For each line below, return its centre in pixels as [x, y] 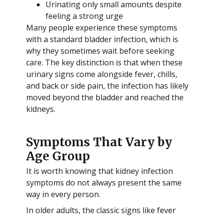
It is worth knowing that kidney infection [99, 171]
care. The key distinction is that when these [104, 63]
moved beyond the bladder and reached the [105, 98]
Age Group [58, 156]
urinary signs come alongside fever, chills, [101, 74]
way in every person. [63, 194]
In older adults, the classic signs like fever [101, 210]
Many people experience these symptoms [101, 28]
